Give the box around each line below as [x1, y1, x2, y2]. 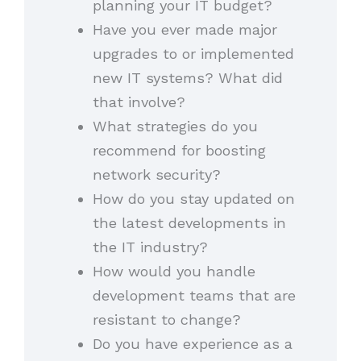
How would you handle [92, 263, 255, 280]
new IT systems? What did [92, 69, 283, 87]
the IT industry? [92, 239, 208, 256]
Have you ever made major [92, 21, 277, 39]
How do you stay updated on [92, 190, 295, 208]
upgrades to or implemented [92, 45, 294, 63]
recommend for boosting [92, 142, 266, 160]
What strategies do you [92, 118, 258, 135]
